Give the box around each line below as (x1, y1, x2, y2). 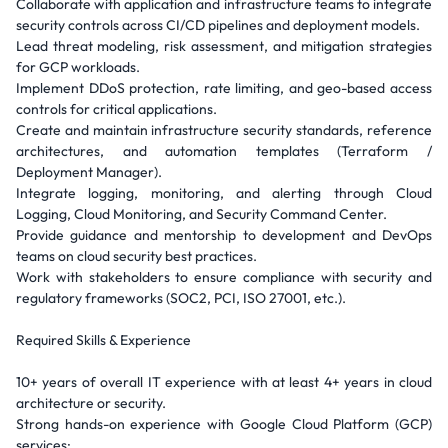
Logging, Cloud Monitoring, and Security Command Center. (16, 205, 387, 223)
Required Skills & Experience (16, 331, 191, 349)
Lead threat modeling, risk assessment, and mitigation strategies (16, 37, 432, 55)
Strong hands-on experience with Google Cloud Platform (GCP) (16, 415, 432, 433)
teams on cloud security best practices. (16, 247, 257, 265)
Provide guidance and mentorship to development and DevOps (16, 226, 432, 244)
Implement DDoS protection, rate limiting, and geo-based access (16, 79, 432, 97)
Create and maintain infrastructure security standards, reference (16, 121, 432, 139)
